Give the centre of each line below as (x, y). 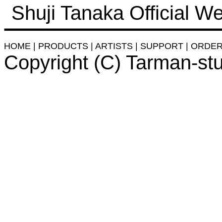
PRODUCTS (63, 46)
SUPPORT (162, 46)
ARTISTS (114, 46)
